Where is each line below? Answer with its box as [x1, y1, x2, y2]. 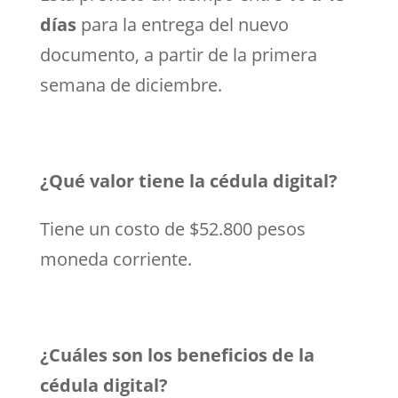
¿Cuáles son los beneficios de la [39, 342, 314, 367]
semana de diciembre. [39, 72, 222, 97]
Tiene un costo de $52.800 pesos [39, 216, 306, 241]
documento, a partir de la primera [39, 42, 317, 67]
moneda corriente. [39, 246, 192, 271]
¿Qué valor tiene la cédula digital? [39, 168, 338, 193]
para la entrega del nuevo [76, 12, 289, 36]
